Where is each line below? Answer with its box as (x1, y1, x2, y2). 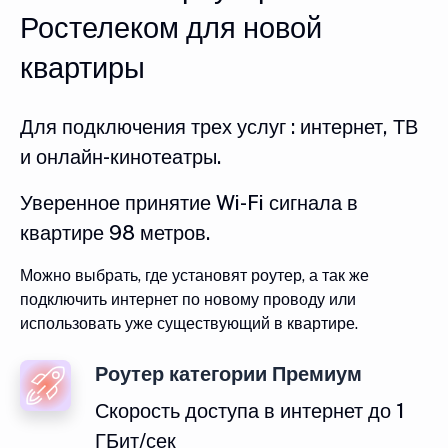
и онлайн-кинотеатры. (20, 145, 221, 170)
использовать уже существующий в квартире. (20, 314, 358, 334)
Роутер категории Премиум (94, 362, 362, 387)
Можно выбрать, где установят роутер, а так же (20, 266, 369, 286)
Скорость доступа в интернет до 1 (94, 399, 405, 424)
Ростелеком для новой (20, 11, 322, 45)
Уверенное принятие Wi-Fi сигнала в (20, 191, 358, 216)
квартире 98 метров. (20, 221, 210, 246)
